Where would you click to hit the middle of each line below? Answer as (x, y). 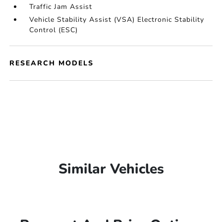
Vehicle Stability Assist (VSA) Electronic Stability (117, 20)
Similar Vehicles (111, 169)
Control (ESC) (54, 30)
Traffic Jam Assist (61, 7)
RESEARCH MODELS (52, 63)
